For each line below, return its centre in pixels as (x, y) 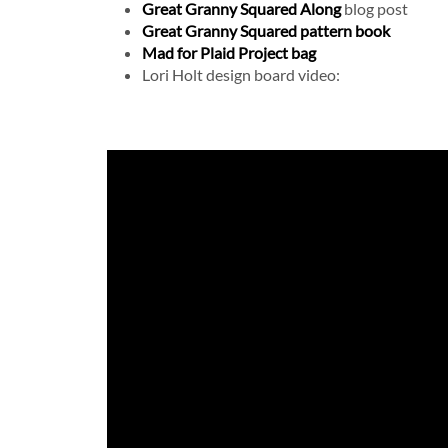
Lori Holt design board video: (241, 74)
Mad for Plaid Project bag (229, 52)
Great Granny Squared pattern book (266, 30)
